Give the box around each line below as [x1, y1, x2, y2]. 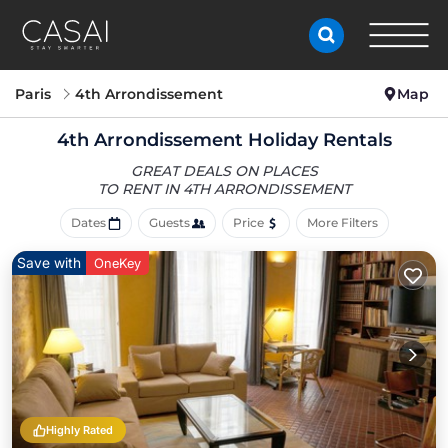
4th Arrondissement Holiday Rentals [56, 129, 392, 151]
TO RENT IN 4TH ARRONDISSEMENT [97, 180, 351, 198]
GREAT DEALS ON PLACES [130, 162, 318, 180]
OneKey [94, 255, 141, 271]
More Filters [306, 215, 378, 230]
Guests [148, 215, 190, 230]
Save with [17, 254, 81, 271]
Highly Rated [46, 423, 113, 437]
